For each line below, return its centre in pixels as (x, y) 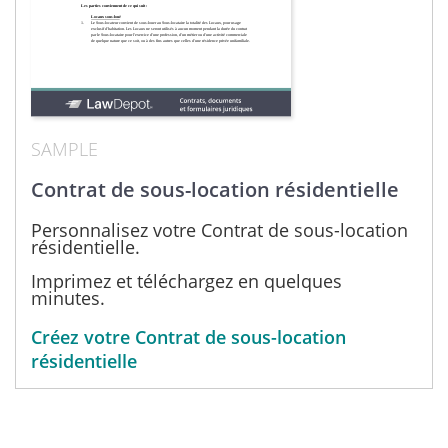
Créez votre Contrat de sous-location (188, 336)
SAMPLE (64, 148)
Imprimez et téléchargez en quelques (186, 280)
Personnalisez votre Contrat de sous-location (219, 229)
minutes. (68, 297)
